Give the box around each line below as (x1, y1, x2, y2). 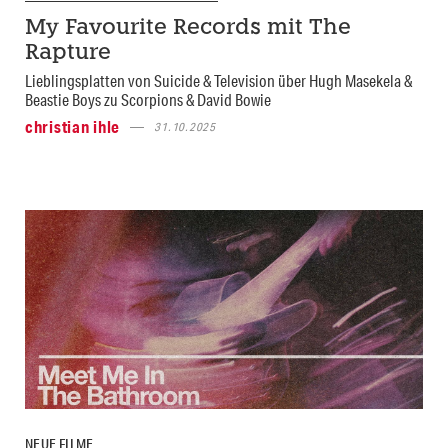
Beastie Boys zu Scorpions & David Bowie (25, 89, 271, 111)
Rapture (25, 43, 111, 65)
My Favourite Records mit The (25, 18, 351, 40)
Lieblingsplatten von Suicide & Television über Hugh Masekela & (25, 70, 412, 92)
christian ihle (25, 116, 121, 138)
